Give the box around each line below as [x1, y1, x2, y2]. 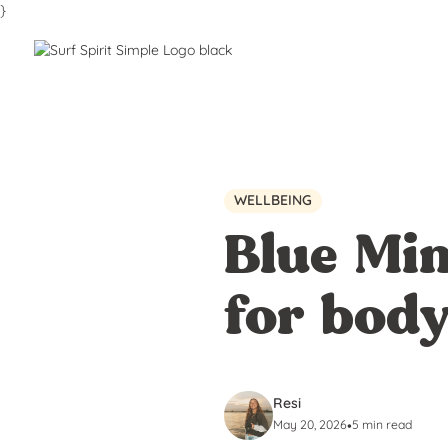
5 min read [352, 417, 412, 433]
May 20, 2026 [273, 417, 347, 433]
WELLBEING [233, 191, 312, 210]
